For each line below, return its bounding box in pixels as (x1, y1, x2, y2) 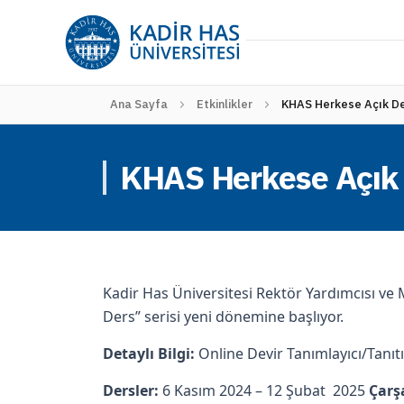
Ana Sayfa (110, 96, 168, 112)
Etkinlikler (197, 96, 252, 112)
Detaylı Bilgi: (103, 344, 195, 363)
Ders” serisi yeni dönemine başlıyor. (103, 307, 344, 326)
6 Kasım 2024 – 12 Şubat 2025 (159, 381, 369, 400)
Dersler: (103, 381, 159, 400)
